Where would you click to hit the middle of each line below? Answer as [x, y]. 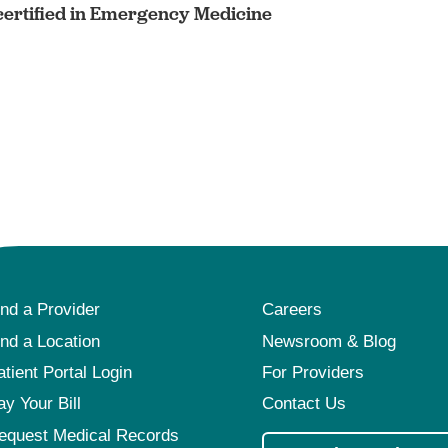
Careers [292, 310]
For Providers [313, 372]
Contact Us [304, 404]
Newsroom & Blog [329, 341]
